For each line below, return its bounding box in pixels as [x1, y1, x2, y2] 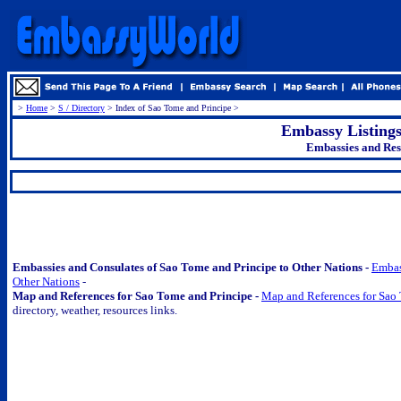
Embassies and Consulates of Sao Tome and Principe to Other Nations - [13, 260, 371, 274]
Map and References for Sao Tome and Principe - [13, 289, 261, 303]
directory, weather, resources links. [13, 303, 180, 317]
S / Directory [58, 103, 105, 113]
